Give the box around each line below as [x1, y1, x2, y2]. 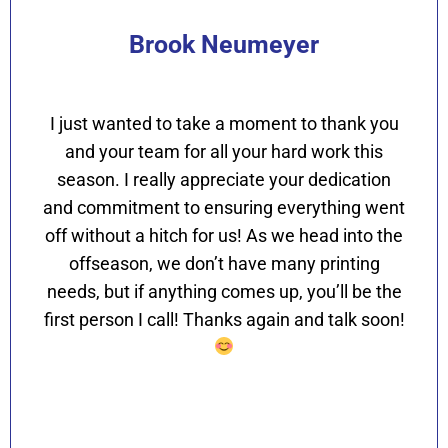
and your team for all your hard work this [65, 140, 383, 162]
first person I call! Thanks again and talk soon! [43, 308, 405, 330]
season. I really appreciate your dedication [57, 168, 391, 190]
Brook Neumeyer [129, 29, 319, 59]
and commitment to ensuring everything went [43, 196, 405, 218]
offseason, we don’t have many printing [68, 252, 380, 274]
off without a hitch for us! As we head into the [45, 224, 403, 246]
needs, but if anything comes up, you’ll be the [46, 280, 402, 302]
